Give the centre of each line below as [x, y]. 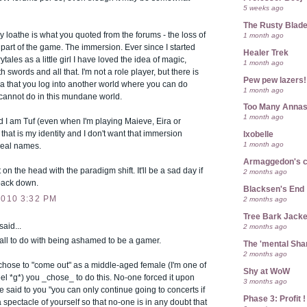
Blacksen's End [274, 189]
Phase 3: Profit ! [274, 298]
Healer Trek [266, 52]
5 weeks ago [263, 8]
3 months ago [265, 281]
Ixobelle [258, 135]
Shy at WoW [267, 271]
